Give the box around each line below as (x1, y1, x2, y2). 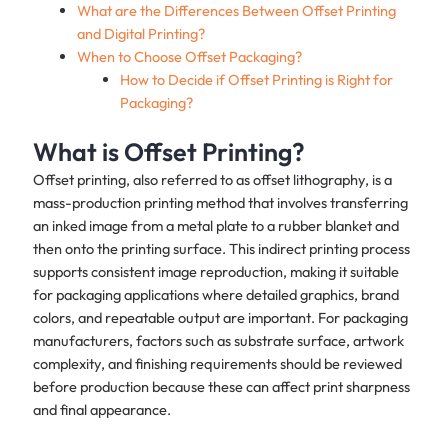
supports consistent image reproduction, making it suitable (32, 262, 399, 282)
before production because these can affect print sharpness (32, 377, 410, 397)
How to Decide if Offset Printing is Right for (120, 70, 394, 90)
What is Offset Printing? (32, 136, 305, 169)
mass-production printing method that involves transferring (32, 193, 408, 213)
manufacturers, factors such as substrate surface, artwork (32, 331, 404, 351)
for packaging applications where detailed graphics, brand (32, 285, 399, 305)
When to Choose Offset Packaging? (76, 47, 302, 67)
